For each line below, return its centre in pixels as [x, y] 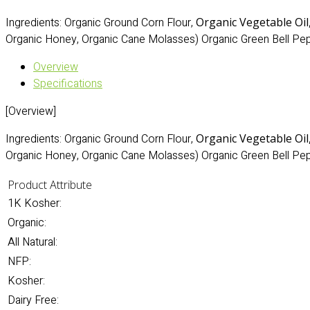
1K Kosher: [35, 203]
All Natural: [33, 242]
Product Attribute [50, 185]
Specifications [68, 84]
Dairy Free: [33, 300]
